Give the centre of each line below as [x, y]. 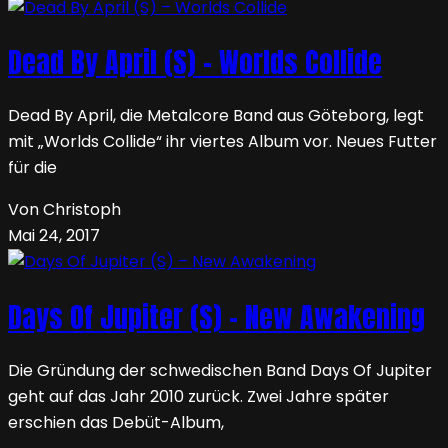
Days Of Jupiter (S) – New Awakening [216, 316]
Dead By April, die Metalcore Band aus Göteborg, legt [216, 116]
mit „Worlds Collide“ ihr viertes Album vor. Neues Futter [222, 142]
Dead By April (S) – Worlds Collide [195, 62]
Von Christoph [64, 210]
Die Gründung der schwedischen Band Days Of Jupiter [220, 370]
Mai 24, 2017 [54, 236]
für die [32, 168]
